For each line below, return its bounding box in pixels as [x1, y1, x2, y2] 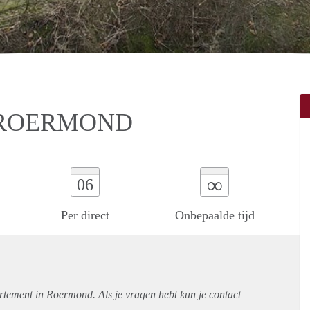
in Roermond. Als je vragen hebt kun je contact [33, 288, 241, 300]
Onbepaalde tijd [174, 208, 255, 222]
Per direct [60, 208, 109, 222]
